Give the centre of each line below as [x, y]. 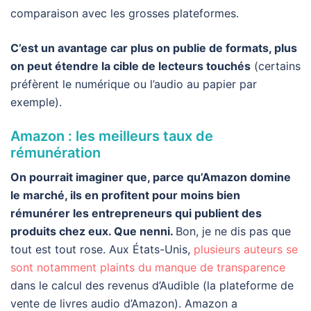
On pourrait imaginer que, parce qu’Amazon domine [151, 177]
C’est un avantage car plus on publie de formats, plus [154, 48]
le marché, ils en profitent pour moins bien [125, 195]
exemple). [36, 102]
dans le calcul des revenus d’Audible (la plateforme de [152, 286]
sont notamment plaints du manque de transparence [148, 268]
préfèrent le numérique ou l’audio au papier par [134, 84]
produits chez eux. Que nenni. [93, 232]
